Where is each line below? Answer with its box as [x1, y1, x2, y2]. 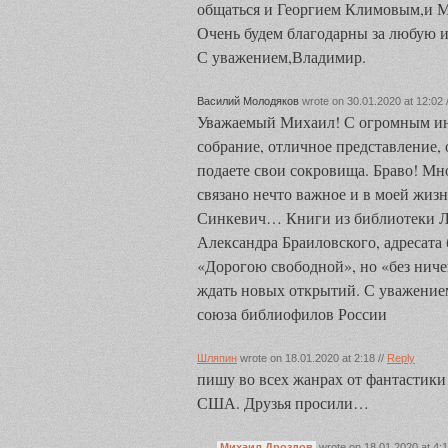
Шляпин [197, 352, 237, 364]
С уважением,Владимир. [197, 46, 366, 67]
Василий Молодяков [197, 95, 299, 107]
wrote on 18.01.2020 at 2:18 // [237, 352, 387, 364]
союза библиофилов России [197, 303, 387, 324]
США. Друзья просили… [197, 392, 369, 413]
